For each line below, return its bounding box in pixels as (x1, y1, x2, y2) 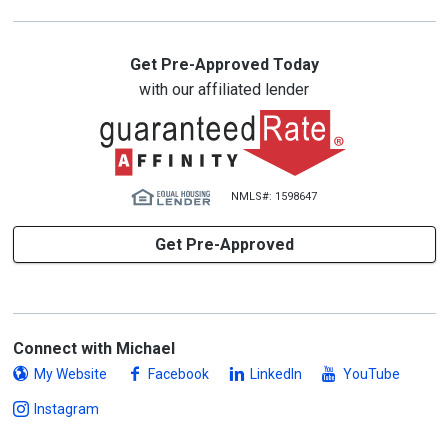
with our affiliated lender (139, 80, 309, 99)
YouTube (342, 366, 400, 382)
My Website (33, 366, 107, 382)
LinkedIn (249, 366, 302, 382)
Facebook (147, 366, 209, 382)
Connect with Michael (12, 339, 175, 358)
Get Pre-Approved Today (129, 55, 319, 74)
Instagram (33, 401, 99, 417)
